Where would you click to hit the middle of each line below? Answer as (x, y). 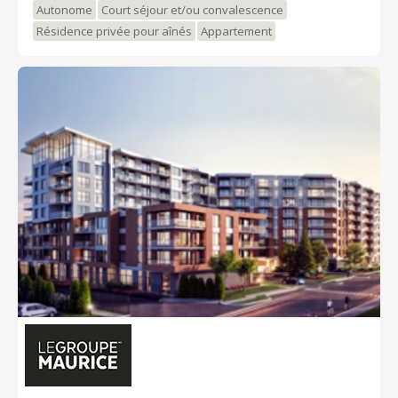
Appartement (236, 32)
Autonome (64, 10)
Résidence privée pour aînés (114, 32)
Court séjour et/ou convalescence (192, 10)
